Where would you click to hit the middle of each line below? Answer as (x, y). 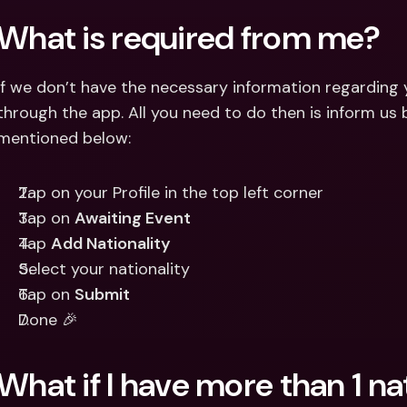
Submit (102, 294)
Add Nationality (111, 243)
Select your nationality (104, 269)
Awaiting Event (133, 218)
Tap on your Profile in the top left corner (171, 193)
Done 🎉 (48, 320)
